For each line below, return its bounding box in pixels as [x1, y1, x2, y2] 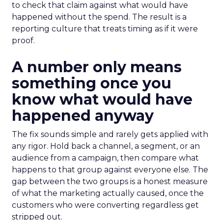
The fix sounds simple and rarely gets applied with [12, 130, 208, 139]
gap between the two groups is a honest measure [12, 177, 208, 186]
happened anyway [12, 107, 154, 125]
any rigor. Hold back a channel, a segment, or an [12, 141, 200, 151]
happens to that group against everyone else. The [12, 165, 208, 174]
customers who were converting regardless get [12, 200, 199, 210]
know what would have [12, 90, 192, 109]
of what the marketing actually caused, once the [12, 189, 204, 198]
